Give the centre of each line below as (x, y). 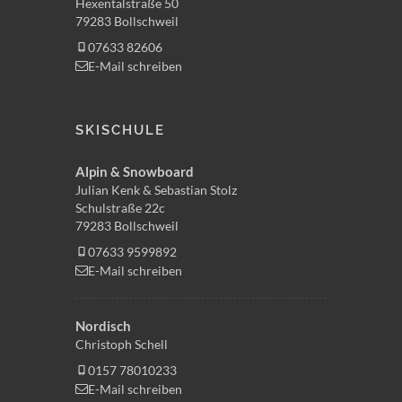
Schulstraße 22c (120, 208)
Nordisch (103, 326)
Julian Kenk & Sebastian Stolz (156, 190)
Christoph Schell (122, 344)
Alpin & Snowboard (135, 171)
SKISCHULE (120, 130)
